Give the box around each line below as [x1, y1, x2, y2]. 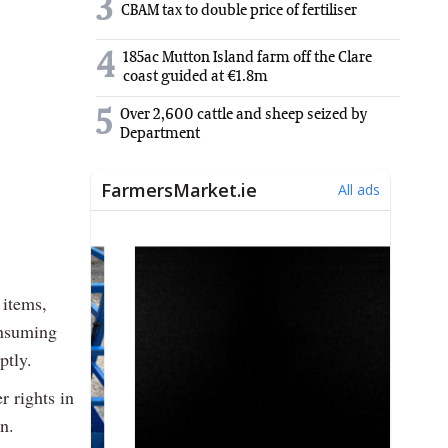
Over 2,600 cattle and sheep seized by [120, 107, 367, 124]
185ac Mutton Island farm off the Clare [123, 50, 372, 67]
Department [120, 126, 200, 143]
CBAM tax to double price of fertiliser [121, 2, 357, 19]
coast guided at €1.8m [123, 69, 268, 86]
